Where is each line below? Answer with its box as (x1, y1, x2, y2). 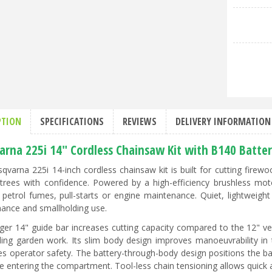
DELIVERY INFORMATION (175, 115, 271, 128)
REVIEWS (123, 115, 157, 128)
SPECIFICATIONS (40, 115, 104, 128)
